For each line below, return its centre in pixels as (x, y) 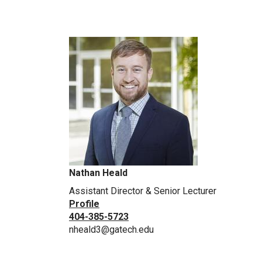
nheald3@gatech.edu (111, 230)
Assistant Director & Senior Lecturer (143, 191)
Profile (84, 204)
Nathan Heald (98, 173)
